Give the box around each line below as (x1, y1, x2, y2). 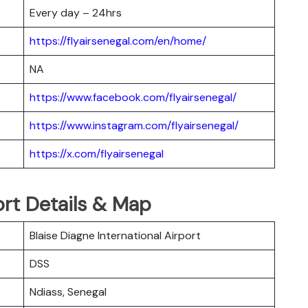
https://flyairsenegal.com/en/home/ (30, 33, 206, 48)
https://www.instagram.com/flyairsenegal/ (30, 118, 239, 133)
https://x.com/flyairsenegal (30, 146, 164, 161)
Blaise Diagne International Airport (30, 228, 201, 243)
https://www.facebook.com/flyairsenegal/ (30, 89, 236, 104)
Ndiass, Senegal (30, 284, 107, 299)
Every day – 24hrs (30, 5, 122, 20)
